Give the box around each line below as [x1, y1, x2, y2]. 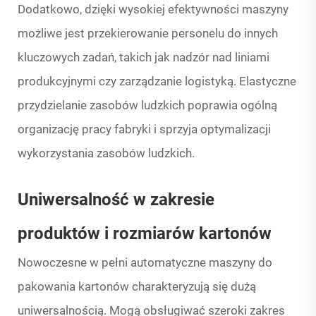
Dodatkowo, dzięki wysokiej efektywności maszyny [18, 2, 288, 17]
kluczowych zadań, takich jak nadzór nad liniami [18, 50, 269, 65]
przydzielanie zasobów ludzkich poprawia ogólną [18, 98, 277, 113]
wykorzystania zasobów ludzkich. [18, 146, 195, 161]
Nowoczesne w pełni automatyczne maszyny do [18, 255, 272, 270]
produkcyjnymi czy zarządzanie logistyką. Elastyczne [18, 74, 296, 89]
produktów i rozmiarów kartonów [18, 224, 272, 244]
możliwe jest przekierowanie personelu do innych [18, 26, 278, 41]
